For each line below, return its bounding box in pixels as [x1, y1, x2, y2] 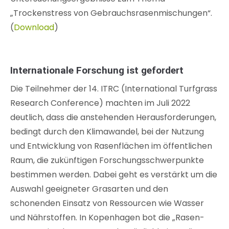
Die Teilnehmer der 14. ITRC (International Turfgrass [10, 83, 217, 95]
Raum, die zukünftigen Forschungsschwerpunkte [10, 154, 204, 167]
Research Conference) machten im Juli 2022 [10, 97, 190, 109]
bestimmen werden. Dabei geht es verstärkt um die [10, 169, 217, 181]
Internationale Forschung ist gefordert [10, 64, 184, 77]
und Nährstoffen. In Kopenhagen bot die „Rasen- [10, 212, 204, 224]
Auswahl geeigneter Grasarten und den [10, 183, 168, 195]
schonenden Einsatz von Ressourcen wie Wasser [10, 197, 204, 210]
